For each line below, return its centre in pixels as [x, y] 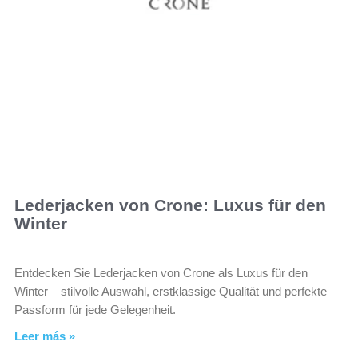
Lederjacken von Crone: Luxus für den [170, 205]
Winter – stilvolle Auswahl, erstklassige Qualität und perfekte [171, 291]
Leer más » [45, 336]
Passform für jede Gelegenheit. [95, 309]
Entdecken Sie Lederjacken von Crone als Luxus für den [161, 272]
